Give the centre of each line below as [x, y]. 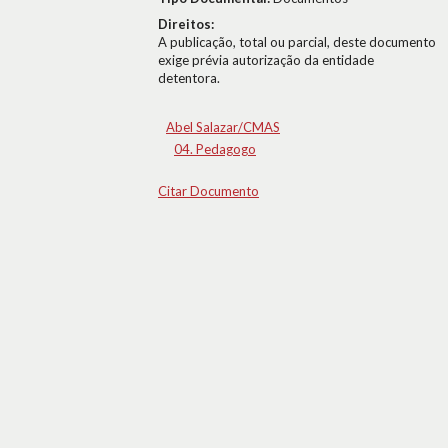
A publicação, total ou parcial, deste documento [297, 42]
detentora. [189, 78]
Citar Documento [208, 191]
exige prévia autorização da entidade [266, 60]
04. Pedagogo [215, 149]
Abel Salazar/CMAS [223, 127]
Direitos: [186, 24]
